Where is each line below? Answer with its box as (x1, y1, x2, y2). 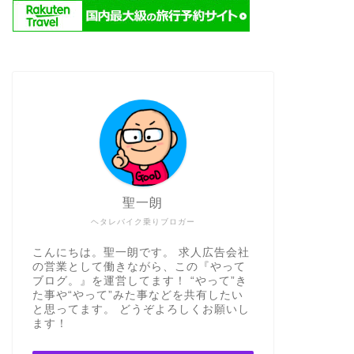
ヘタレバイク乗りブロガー (90, 217, 195, 226)
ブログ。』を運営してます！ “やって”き (32, 275, 247, 287)
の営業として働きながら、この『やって (32, 261, 246, 273)
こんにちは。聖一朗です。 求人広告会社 (32, 247, 250, 258)
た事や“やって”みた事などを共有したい (32, 289, 243, 301)
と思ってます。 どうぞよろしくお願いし (32, 303, 250, 315)
